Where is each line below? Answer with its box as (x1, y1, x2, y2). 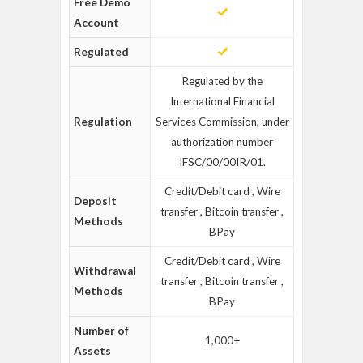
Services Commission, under (155, 115, 289, 128)
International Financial (169, 95, 275, 108)
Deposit (74, 194, 117, 207)
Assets (74, 344, 111, 357)
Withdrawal (74, 264, 136, 277)
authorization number (171, 135, 273, 148)
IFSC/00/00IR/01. (178, 156, 266, 169)
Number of (74, 324, 129, 337)
